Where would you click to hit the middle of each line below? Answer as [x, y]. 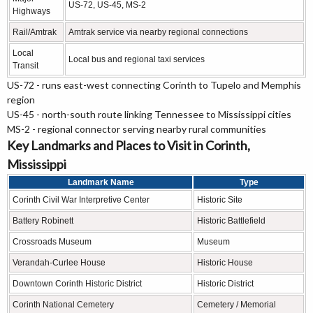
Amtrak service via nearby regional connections [158, 32]
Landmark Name [101, 183]
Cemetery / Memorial [236, 305]
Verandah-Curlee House [59, 263]
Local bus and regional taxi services [137, 60]
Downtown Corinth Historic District [77, 284]
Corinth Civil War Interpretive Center [81, 200]
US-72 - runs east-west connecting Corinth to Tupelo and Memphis [154, 85]
